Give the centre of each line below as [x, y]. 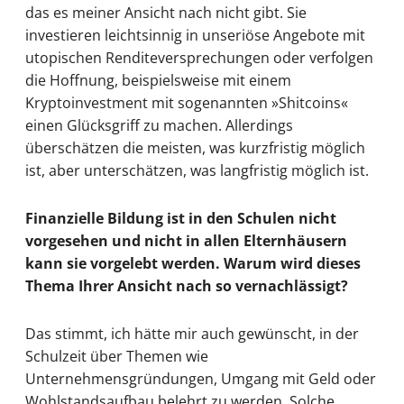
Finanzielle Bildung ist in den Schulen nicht [181, 219]
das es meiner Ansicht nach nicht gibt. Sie [166, 12]
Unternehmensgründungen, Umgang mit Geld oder [201, 379]
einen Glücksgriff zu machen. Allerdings [159, 125]
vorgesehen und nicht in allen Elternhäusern [186, 241]
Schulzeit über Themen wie [117, 357]
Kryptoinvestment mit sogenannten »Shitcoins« [187, 102]
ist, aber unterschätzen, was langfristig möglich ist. [197, 170]
